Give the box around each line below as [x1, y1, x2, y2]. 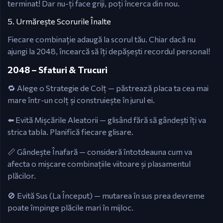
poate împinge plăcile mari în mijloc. [7, 203, 133, 212]
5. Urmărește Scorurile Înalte [7, 16, 111, 26]
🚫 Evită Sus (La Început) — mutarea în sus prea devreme [7, 191, 205, 200]
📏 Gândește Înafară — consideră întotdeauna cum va [7, 147, 192, 156]
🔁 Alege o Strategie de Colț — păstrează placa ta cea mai [7, 83, 209, 93]
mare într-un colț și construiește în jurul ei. [7, 95, 155, 105]
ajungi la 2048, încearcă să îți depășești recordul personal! [7, 46, 210, 56]
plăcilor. [7, 171, 36, 180]
